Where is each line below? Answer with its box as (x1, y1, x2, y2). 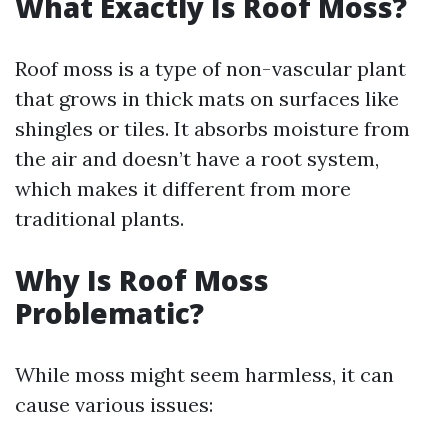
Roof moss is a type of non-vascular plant (15, 56, 406, 81)
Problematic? (15, 294, 204, 332)
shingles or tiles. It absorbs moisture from (15, 116, 410, 141)
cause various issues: (15, 392, 213, 417)
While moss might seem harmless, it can (15, 362, 394, 387)
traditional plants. (15, 206, 184, 231)
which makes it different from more (15, 176, 351, 201)
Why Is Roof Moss (15, 261, 269, 299)
